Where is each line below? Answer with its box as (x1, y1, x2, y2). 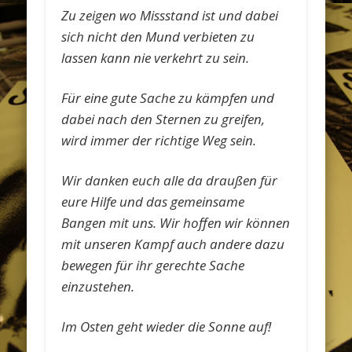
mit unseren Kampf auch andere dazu (61, 234, 285, 253)
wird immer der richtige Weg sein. (61, 130, 257, 149)
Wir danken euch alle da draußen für (61, 170, 278, 189)
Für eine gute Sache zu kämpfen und (61, 88, 275, 107)
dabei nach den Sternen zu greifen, (61, 109, 266, 128)
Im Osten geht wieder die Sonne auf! (61, 317, 272, 335)
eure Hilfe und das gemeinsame (61, 192, 245, 211)
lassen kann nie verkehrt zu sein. (61, 48, 250, 67)
